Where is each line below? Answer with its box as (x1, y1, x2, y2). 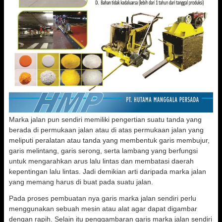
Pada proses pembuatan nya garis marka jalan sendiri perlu (9, 194, 196, 202)
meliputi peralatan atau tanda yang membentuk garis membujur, (9, 136, 210, 144)
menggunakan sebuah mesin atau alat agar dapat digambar (9, 205, 197, 213)
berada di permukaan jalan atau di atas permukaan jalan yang (9, 126, 204, 134)
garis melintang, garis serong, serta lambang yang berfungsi (9, 147, 198, 155)
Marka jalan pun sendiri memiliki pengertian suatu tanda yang (9, 115, 202, 123)
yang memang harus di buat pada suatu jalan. (9, 178, 153, 186)
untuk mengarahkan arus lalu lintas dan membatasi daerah (9, 157, 194, 165)
